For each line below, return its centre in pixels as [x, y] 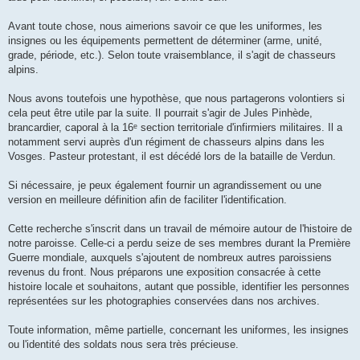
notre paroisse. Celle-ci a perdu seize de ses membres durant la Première [179, 243]
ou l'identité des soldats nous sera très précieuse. [123, 345]
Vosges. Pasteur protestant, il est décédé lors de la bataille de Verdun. [172, 157]
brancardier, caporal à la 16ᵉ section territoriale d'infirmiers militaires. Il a [175, 128]
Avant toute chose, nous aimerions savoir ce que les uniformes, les [165, 27]
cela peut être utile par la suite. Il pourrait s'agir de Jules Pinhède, [160, 113]
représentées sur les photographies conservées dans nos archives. [164, 301]
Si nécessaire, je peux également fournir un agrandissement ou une [165, 186]
